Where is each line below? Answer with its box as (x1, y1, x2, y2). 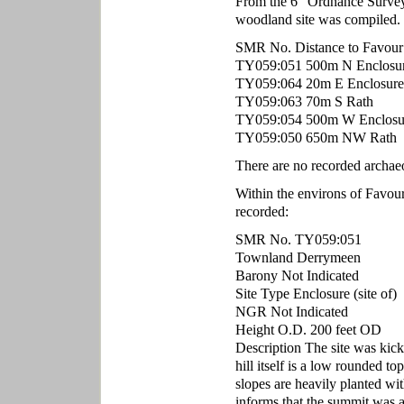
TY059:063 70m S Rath (234, 93, 373, 110)
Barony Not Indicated (234, 267, 359, 284)
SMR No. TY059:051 (234, 231, 362, 248)
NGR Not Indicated (234, 303, 348, 320)
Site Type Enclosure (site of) (234, 285, 397, 302)
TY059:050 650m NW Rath (234, 129, 397, 146)
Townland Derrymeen (234, 249, 361, 266)
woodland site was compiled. (234, 11, 400, 28)
